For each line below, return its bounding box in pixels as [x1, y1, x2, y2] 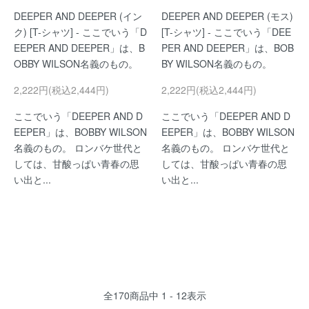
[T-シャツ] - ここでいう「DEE [161, 25, 291, 39]
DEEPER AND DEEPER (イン [14, 9, 142, 23]
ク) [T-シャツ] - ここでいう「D [14, 25, 147, 39]
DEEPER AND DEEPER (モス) [161, 9, 293, 23]
